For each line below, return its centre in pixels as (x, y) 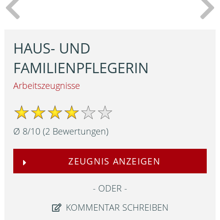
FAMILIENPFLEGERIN (81, 68)
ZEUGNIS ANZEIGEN (114, 161)
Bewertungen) (80, 131)
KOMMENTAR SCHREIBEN (116, 207)
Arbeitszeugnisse (47, 86)
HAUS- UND (52, 48)
